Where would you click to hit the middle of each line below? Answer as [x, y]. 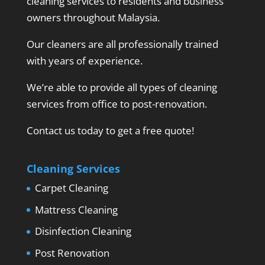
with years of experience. [84, 61]
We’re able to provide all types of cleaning [122, 88]
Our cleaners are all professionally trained [122, 44]
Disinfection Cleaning [83, 231]
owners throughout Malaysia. [93, 18]
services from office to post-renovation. [117, 104]
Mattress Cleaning [76, 209]
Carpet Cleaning [71, 188]
